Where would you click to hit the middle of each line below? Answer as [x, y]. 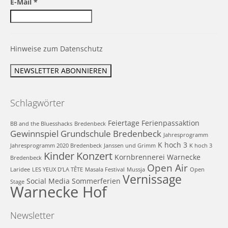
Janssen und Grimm [130, 146]
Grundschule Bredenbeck [111, 134]
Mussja [136, 170]
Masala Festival [105, 170]
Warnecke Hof [59, 192]
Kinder [59, 156]
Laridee [20, 170]
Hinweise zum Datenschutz [56, 49]
